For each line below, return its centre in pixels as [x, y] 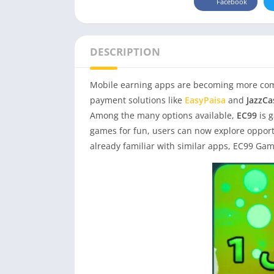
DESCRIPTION [125, 51]
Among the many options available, [163, 115]
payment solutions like [137, 100]
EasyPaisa [205, 100]
